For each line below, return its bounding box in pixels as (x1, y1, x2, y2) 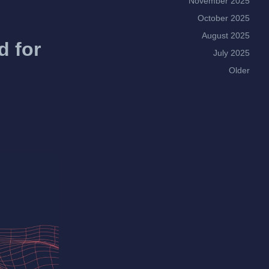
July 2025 (213, 48, 250, 58)
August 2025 (202, 31, 250, 40)
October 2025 (198, 13, 250, 23)
